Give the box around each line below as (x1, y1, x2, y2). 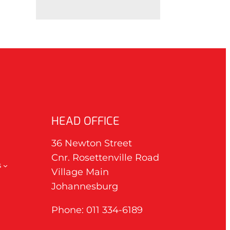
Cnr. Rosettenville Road (51, 151, 159, 163)
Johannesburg (51, 180, 118, 192)
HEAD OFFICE (51, 113, 120, 128)
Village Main (51, 166, 109, 178)
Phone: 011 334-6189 (51, 204, 143, 216)
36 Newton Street (51, 137, 132, 149)
